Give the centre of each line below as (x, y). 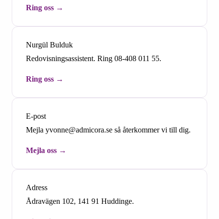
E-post (36, 116)
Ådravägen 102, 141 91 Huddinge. (80, 201)
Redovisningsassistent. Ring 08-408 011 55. (94, 58)
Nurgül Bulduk (49, 44)
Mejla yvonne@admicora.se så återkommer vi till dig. (108, 130)
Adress (37, 187)
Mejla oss (41, 150)
